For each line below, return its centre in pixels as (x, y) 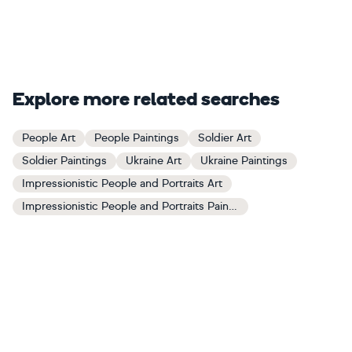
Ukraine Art (154, 160)
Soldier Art (225, 137)
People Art (49, 137)
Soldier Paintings (64, 160)
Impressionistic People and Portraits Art (122, 183)
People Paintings (137, 137)
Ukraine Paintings (244, 160)
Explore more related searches (146, 100)
